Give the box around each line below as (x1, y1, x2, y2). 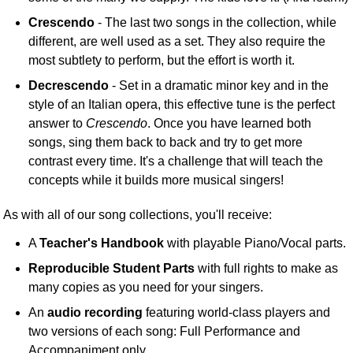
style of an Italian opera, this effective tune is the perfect (28, 98, 336, 112)
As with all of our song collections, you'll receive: (3, 208, 273, 222)
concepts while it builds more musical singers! (28, 173, 284, 188)
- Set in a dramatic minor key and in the (109, 79, 329, 93)
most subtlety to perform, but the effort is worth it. (28, 54, 295, 68)
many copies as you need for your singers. (28, 281, 264, 295)
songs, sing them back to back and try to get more (28, 136, 303, 150)
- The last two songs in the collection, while (95, 16, 337, 30)
